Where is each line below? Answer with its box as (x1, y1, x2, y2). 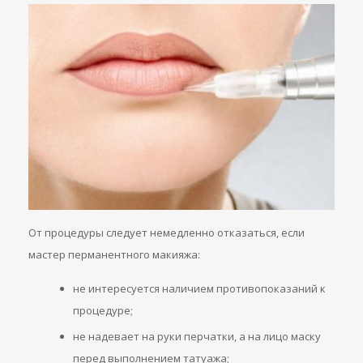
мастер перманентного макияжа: (28, 246, 200, 262)
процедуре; (73, 302, 133, 318)
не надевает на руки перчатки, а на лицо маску (73, 328, 321, 344)
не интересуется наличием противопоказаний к (73, 280, 326, 296)
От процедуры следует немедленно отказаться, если (28, 224, 305, 240)
